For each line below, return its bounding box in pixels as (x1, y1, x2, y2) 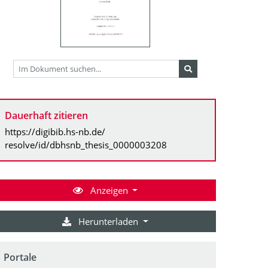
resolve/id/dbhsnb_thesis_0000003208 (5, 138, 167, 151)
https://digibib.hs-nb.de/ (5, 125, 105, 138)
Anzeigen (87, 184, 130, 196)
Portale (4, 250, 36, 264)
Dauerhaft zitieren (5, 108, 88, 122)
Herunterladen (76, 215, 141, 227)
